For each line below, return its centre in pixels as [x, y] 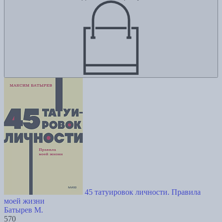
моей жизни [24, 201]
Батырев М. [24, 210]
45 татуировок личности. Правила [143, 192]
